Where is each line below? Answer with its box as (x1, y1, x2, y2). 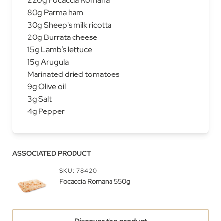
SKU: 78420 (59, 166, 97, 175)
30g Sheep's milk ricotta (27, 20, 111, 30)
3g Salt (27, 94, 52, 104)
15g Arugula (27, 57, 69, 67)
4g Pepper (27, 106, 65, 116)
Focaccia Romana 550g (59, 176, 130, 185)
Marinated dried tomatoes (27, 69, 119, 79)
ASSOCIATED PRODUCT (12, 148, 91, 158)
